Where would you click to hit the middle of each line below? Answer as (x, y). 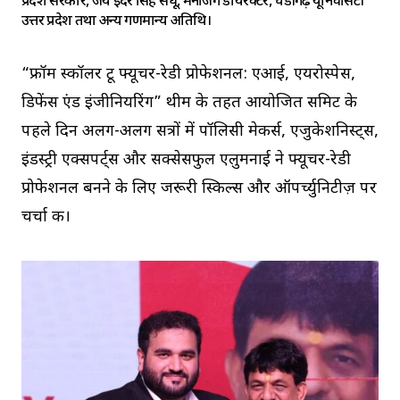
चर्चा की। (46, 218)
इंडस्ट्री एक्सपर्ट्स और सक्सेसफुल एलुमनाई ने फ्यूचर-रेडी (186, 161)
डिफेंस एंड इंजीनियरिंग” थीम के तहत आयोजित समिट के (189, 104)
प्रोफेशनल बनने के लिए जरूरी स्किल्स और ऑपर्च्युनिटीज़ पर (199, 189)
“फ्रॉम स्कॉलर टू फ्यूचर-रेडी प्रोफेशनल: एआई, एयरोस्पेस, (188, 75)
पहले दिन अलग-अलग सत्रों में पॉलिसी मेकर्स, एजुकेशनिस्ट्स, (200, 132)
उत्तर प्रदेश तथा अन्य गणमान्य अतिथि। (116, 22)
